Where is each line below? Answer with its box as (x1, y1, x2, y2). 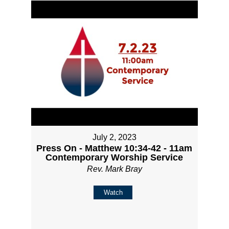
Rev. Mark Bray (86, 164, 142, 173)
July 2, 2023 (92, 132, 136, 142)
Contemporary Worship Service (45, 152, 184, 163)
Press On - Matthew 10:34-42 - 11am (36, 143, 193, 153)
